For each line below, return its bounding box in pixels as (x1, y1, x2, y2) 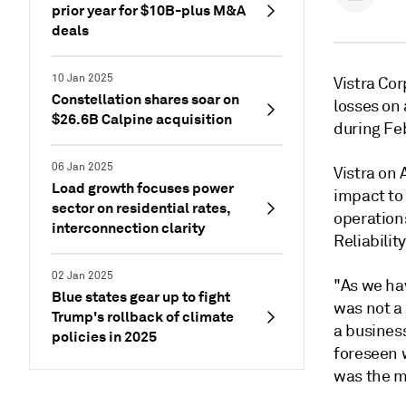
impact (333, 186, 385, 206)
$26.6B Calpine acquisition (52, 110, 232, 129)
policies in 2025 (52, 327, 157, 346)
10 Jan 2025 (52, 72, 113, 85)
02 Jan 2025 (52, 269, 113, 283)
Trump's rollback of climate (52, 307, 234, 326)
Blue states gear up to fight (52, 287, 230, 306)
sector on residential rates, (52, 198, 231, 217)
